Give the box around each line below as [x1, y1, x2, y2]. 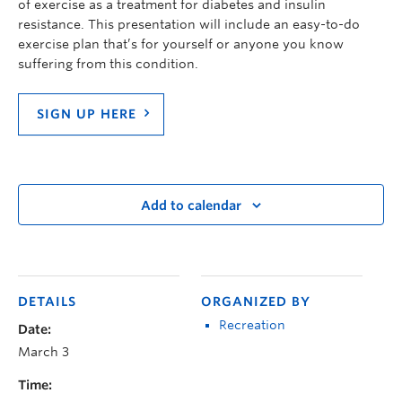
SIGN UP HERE [37, 106, 136, 121]
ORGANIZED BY [201, 293, 310, 309]
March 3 [18, 344, 69, 359]
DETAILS [18, 293, 76, 309]
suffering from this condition [18, 56, 195, 71]
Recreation [219, 317, 285, 332]
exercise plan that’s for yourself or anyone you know [18, 36, 344, 51]
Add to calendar [141, 198, 241, 214]
